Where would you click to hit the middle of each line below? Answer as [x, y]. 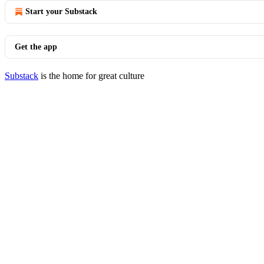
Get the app [36, 47]
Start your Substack [61, 11]
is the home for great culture [91, 76]
